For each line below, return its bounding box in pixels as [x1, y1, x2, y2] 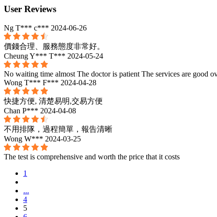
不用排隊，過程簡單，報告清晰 [4, 124, 112, 133]
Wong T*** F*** [4, 78, 59, 87]
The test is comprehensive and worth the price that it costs [4, 152, 180, 161]
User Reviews [4, 4, 56, 14]
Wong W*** [4, 134, 43, 143]
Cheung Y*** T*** [4, 51, 65, 60]
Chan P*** [4, 106, 38, 115]
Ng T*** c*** [4, 23, 49, 32]
